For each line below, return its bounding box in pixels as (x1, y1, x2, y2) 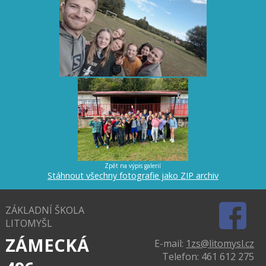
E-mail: (154, 236, 186, 250)
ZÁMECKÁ (5, 233, 89, 256)
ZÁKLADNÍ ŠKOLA (5, 203, 84, 217)
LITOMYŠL (5, 216, 52, 230)
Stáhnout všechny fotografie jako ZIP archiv (47, 169, 218, 181)
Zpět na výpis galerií (104, 161, 161, 170)
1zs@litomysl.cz (186, 236, 255, 250)
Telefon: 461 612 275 (162, 249, 255, 263)
